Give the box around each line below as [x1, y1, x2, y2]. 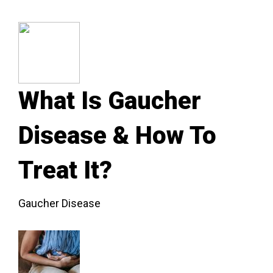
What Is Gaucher [18, 87, 201, 115]
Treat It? [18, 156, 112, 185]
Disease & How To [18, 121, 216, 150]
